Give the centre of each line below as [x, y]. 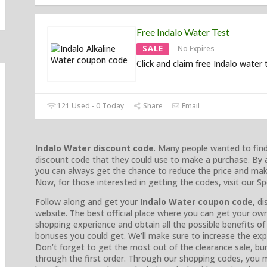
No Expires [196, 49]
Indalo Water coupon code [196, 202]
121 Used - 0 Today [90, 106]
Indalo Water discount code [94, 148]
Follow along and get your [88, 202]
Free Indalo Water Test [183, 32]
